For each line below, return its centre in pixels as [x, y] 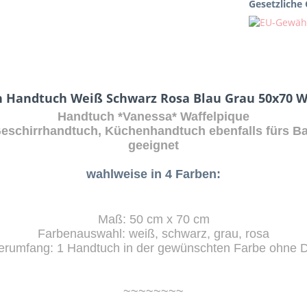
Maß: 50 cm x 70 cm [153, 219]
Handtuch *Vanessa [115, 116]
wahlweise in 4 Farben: [153, 174]
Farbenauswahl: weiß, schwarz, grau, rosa [153, 234]
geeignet [153, 145]
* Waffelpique [211, 116]
